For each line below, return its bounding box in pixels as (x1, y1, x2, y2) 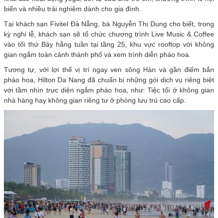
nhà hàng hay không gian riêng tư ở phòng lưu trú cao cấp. (4, 96, 186, 104)
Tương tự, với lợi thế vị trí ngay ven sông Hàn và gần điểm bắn (4, 65, 214, 73)
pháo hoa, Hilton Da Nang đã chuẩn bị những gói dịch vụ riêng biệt (4, 75, 214, 84)
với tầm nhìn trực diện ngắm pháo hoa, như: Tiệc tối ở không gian (4, 86, 214, 94)
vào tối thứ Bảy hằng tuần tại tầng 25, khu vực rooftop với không (4, 40, 214, 48)
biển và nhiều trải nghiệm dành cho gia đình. (4, 4, 141, 13)
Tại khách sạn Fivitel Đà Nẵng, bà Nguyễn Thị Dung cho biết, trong (4, 19, 214, 28)
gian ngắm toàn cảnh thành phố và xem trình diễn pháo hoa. (4, 50, 191, 58)
